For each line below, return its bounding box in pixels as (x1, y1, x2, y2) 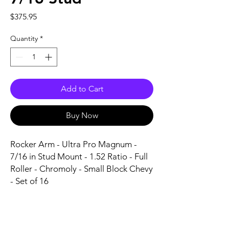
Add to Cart (60, 84, 103, 94)
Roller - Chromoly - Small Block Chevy (10, 164, 153, 174)
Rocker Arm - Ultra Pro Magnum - (10, 139, 137, 149)
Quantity (10, 34, 38, 43)
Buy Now (65, 110, 98, 120)
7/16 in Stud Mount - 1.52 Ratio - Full (10, 151, 148, 162)
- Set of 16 (10, 176, 49, 186)
